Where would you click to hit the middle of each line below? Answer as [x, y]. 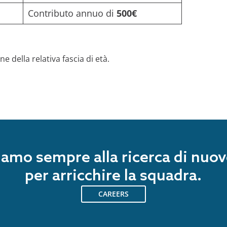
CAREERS [113, 194]
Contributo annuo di [72, 13]
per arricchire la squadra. [113, 176]
